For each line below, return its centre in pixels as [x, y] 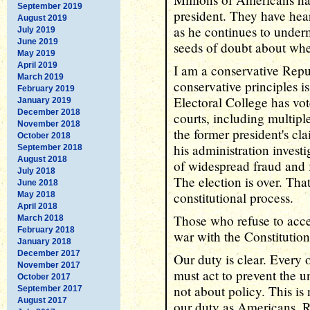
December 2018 [49, 112]
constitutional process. [234, 198]
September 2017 [50, 288]
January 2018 [44, 241]
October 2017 [44, 276]
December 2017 [49, 253]
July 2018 [36, 171]
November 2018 [49, 124]
